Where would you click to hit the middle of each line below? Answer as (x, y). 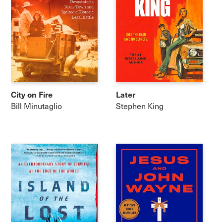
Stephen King (140, 106)
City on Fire (32, 94)
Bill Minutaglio (37, 106)
